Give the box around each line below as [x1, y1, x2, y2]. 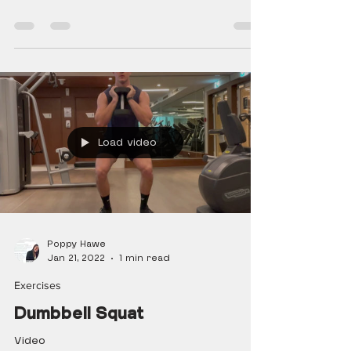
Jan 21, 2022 [47, 251, 105, 265]
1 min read [119, 251, 170, 265]
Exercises [14, 279, 61, 291]
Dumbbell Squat [14, 302, 144, 324]
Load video [98, 135, 157, 150]
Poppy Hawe [47, 237, 106, 251]
